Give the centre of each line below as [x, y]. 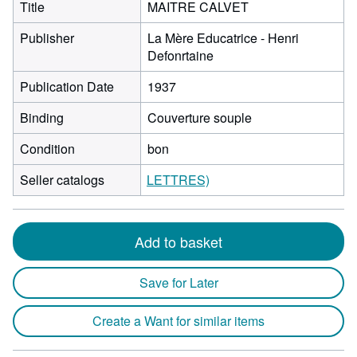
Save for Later [178, 282]
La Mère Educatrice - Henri [223, 38]
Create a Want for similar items [178, 321]
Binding [42, 118]
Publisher [47, 38]
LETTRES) [178, 180]
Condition [47, 149]
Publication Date [67, 86]
